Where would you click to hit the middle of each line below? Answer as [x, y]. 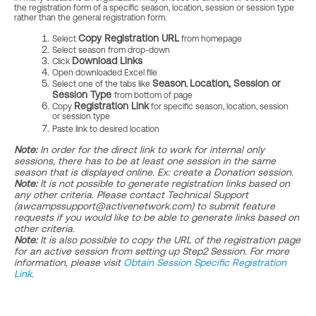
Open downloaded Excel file [105, 73]
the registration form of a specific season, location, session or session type [154, 8]
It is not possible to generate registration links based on [164, 183]
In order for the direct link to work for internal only [151, 150]
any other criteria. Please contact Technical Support [131, 195]
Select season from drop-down [111, 50]
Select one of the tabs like [102, 84]
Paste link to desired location [106, 129]
